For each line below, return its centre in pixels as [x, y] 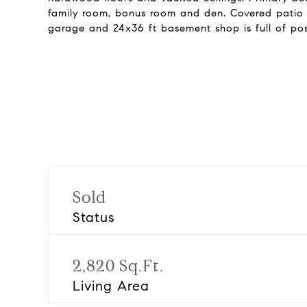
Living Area [111, 286]
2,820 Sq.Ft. [118, 266]
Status [94, 218]
